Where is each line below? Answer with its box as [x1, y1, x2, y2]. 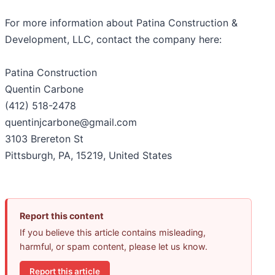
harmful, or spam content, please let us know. [20, 241, 207, 252]
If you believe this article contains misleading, [20, 227, 206, 238]
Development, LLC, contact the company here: [5, 33, 222, 46]
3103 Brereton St [5, 133, 83, 145]
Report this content [20, 211, 104, 222]
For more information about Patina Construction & [5, 17, 238, 29]
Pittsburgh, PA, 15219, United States [5, 149, 172, 162]
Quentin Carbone [5, 83, 83, 96]
